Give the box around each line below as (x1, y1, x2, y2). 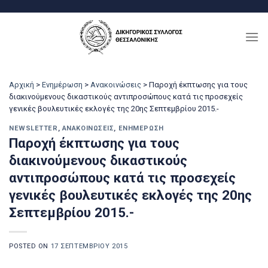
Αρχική (9, 80, 34, 89)
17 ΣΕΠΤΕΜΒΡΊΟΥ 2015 (50, 242, 128, 251)
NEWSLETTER (9, 124, 58, 132)
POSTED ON (9, 242, 51, 251)
